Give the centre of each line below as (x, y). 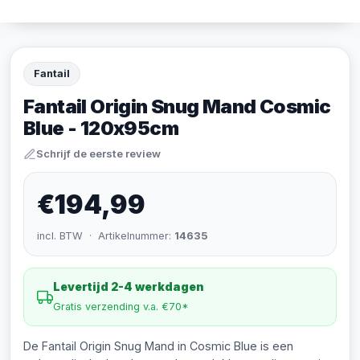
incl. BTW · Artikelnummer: (106, 236)
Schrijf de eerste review (98, 153)
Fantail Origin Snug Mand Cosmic (177, 106)
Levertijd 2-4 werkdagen (129, 286)
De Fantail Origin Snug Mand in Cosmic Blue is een (158, 346)
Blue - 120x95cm (101, 128)
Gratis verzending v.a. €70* (121, 307)
